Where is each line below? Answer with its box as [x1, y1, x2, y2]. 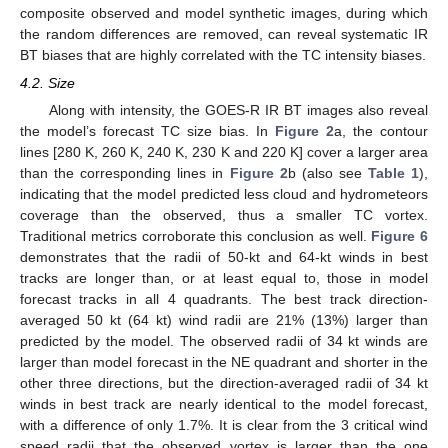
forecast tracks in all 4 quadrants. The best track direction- [20, 291, 428, 308]
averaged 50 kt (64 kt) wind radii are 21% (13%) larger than [20, 312, 428, 329]
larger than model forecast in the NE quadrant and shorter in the [20, 354, 428, 371]
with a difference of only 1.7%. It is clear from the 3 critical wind [20, 417, 428, 434]
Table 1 [367, 165, 420, 182]
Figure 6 [371, 228, 428, 245]
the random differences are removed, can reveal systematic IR [20, 26, 428, 43]
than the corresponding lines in [20, 165, 230, 182]
